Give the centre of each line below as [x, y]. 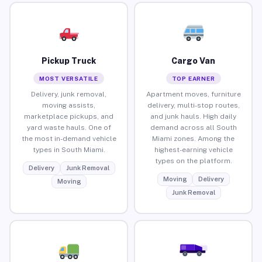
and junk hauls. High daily [193, 116]
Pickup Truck [69, 61]
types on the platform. [193, 161]
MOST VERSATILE [69, 78]
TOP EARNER [193, 78]
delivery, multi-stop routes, [193, 105]
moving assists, [69, 105]
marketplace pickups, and [69, 116]
